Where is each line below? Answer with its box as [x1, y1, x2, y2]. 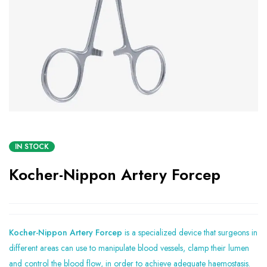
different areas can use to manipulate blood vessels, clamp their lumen [9, 242, 249, 254]
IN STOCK [15, 141, 49, 152]
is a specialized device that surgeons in [125, 226, 257, 238]
